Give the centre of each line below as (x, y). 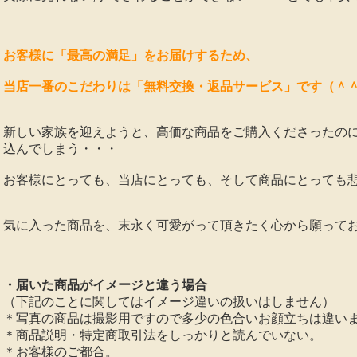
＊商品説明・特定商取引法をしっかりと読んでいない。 (163, 335)
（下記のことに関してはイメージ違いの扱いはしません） (169, 302)
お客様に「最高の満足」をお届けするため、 (132, 55)
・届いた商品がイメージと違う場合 (105, 285)
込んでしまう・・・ (61, 149)
